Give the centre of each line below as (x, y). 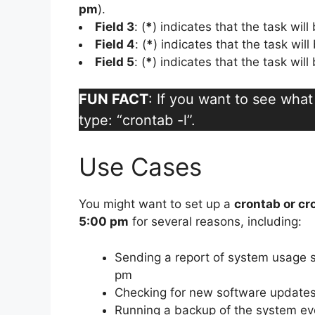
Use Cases (140, 167)
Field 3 (115, 27)
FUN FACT (114, 99)
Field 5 (115, 62)
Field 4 (115, 45)
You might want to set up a (156, 204)
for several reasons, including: (215, 222)
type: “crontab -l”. (137, 121)
